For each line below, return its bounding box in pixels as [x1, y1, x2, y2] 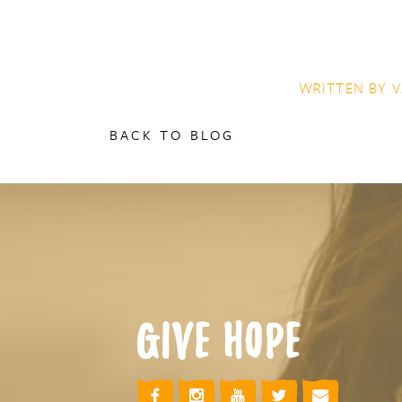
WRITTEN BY [298, 77, 392, 99]
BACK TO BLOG [109, 125, 235, 144]
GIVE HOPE [136, 322, 301, 363]
